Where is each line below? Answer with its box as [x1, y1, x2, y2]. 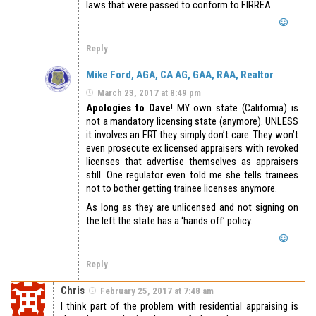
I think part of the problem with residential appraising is [61, 300, 298, 313]
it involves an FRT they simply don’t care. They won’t [86, 128, 298, 142]
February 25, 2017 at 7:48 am [100, 286, 214, 297]
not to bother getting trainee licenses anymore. [86, 182, 277, 195]
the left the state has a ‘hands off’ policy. [86, 214, 253, 228]
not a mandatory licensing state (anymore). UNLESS [86, 115, 298, 128]
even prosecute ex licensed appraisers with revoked [86, 142, 298, 155]
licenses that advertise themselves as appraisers [86, 155, 298, 169]
